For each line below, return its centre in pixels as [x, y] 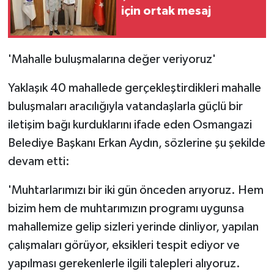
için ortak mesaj [166, 11]
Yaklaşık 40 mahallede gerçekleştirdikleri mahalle [134, 88]
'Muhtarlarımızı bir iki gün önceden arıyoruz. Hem [135, 190]
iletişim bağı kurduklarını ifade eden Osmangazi [130, 124]
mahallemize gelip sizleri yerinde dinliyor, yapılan [133, 227]
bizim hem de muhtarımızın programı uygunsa [126, 208]
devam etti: [39, 161]
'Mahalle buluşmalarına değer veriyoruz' [112, 59]
